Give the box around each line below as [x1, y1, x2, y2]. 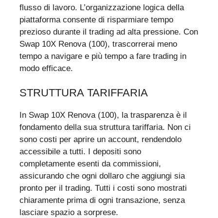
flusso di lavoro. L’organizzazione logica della [19, 2, 184, 12]
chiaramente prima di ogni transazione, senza [19, 196, 185, 205]
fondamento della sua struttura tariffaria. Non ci [19, 123, 191, 132]
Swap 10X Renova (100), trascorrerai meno [19, 39, 177, 49]
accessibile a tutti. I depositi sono [19, 147, 141, 157]
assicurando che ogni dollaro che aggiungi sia [19, 171, 185, 181]
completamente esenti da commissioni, [19, 159, 161, 169]
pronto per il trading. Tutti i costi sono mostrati [19, 183, 187, 193]
